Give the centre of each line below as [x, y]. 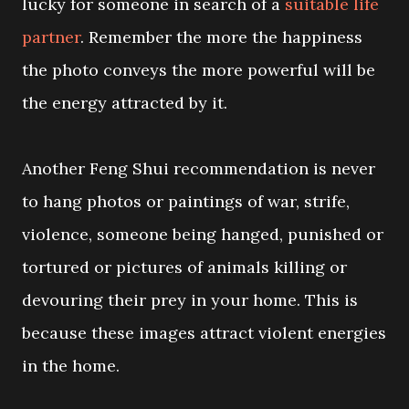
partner [51, 37]
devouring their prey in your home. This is [190, 300]
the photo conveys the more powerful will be [199, 70]
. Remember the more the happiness [221, 37]
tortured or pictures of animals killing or [184, 267]
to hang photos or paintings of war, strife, [186, 201]
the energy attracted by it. [125, 103]
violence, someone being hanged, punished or [203, 234]
